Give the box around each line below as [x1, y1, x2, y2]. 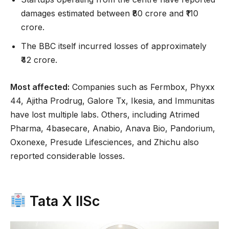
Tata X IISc [26, 192, 100, 210]
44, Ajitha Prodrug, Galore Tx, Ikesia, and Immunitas [10, 95, 215, 106]
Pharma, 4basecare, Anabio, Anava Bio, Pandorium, [10, 123, 215, 133]
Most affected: [10, 81, 70, 92]
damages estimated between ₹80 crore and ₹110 [21, 8, 198, 18]
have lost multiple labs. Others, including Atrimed [10, 109, 199, 120]
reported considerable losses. [10, 150, 125, 161]
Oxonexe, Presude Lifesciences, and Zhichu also [10, 136, 199, 147]
